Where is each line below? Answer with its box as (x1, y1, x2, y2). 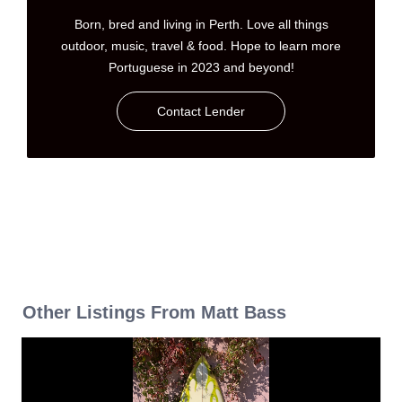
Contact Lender (157, 103, 245, 118)
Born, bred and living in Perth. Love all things (74, 16, 328, 31)
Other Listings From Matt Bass (22, 301, 286, 322)
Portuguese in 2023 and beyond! (108, 59, 294, 74)
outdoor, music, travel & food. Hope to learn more (61, 38, 341, 53)
